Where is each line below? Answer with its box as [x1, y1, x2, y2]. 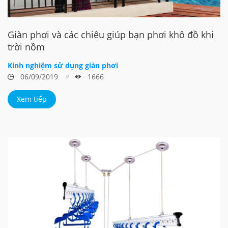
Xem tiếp [17, 94, 47, 104]
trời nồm [8, 40, 45, 53]
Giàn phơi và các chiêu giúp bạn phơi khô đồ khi [8, 28, 214, 41]
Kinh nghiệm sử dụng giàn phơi [8, 60, 118, 70]
